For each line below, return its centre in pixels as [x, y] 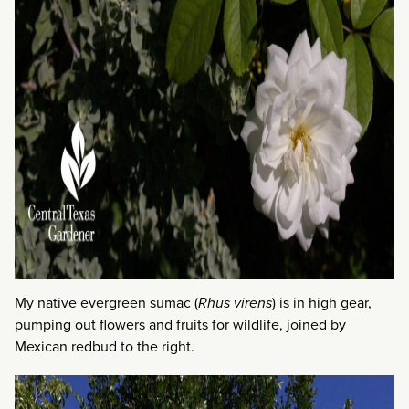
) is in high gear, [322, 302]
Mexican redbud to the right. [105, 346]
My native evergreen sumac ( [106, 302]
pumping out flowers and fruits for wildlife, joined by [180, 324]
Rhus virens [235, 302]
